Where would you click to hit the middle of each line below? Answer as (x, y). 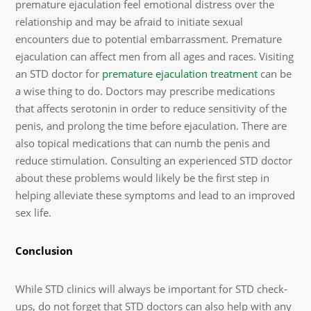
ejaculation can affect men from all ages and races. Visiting (155, 56)
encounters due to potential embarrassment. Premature (149, 39)
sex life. (34, 212)
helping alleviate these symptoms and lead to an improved (155, 195)
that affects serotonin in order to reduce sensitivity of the (151, 108)
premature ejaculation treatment (180, 74)
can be (275, 74)
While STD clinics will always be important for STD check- (152, 289)
